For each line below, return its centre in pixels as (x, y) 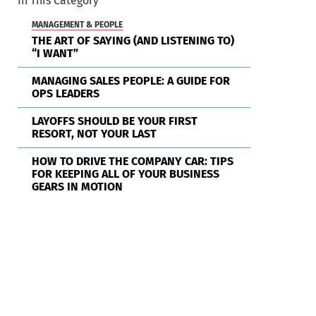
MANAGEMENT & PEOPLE (78, 25)
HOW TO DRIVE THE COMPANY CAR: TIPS (133, 162)
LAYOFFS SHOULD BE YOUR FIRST (115, 121)
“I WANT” (55, 54)
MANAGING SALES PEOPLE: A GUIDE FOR (131, 81)
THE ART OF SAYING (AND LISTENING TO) (133, 41)
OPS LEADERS (66, 94)
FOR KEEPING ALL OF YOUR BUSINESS (126, 174)
